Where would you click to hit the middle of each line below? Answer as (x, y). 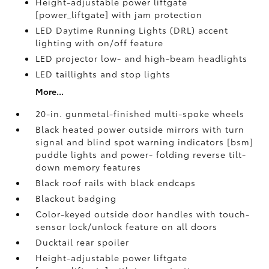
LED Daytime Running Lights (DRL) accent (132, 30)
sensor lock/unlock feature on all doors (127, 226)
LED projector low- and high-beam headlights (142, 58)
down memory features (89, 167)
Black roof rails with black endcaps (116, 183)
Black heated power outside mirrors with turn (140, 129)
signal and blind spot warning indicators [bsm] (145, 142)
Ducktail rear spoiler (83, 242)
